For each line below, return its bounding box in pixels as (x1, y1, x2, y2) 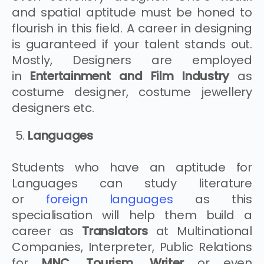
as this (173, 190, 253, 207)
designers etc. (12, 99, 94, 116)
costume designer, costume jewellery (12, 83, 252, 100)
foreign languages (45, 190, 173, 207)
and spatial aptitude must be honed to (12, 4, 252, 21)
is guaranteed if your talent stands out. (12, 35, 252, 52)
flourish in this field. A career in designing (12, 19, 252, 37)
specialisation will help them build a (12, 206, 252, 223)
